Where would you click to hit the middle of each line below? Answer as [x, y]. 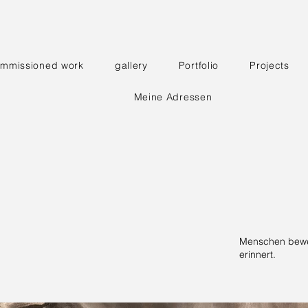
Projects [269, 65]
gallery [131, 65]
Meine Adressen [173, 97]
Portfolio [199, 65]
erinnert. [258, 254]
